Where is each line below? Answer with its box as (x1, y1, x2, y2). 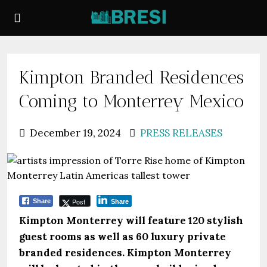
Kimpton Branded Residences (19, 67, 244, 88)
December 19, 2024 (27, 126, 121, 139)
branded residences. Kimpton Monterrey (19, 246, 231, 259)
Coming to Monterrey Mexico (19, 91, 244, 112)
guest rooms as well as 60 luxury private (19, 230, 226, 243)
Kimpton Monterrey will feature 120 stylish (19, 214, 243, 227)
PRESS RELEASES (140, 126, 222, 139)
